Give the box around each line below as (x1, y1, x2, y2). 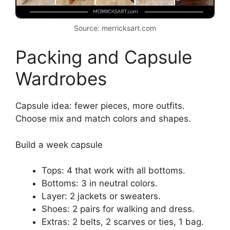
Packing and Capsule (15, 46, 192, 68)
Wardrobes (15, 68, 107, 90)
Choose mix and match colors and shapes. (15, 113, 191, 124)
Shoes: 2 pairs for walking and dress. (42, 204, 195, 215)
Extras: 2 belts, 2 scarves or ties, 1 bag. (42, 217, 204, 227)
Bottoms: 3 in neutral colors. (42, 178, 158, 189)
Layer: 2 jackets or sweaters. (42, 191, 161, 202)
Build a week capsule (15, 139, 103, 150)
